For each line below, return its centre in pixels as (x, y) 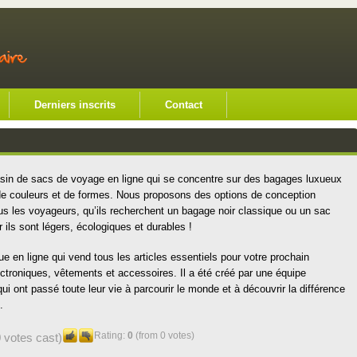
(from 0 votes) (163, 335)
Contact (183, 105)
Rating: (110, 335)
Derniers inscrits (75, 105)
